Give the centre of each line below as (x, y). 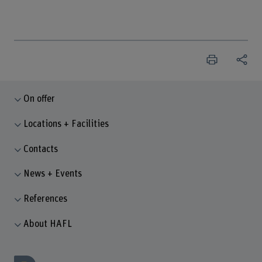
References (46, 199)
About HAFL (48, 224)
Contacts (41, 149)
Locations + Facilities (66, 124)
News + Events (53, 174)
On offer (39, 99)
